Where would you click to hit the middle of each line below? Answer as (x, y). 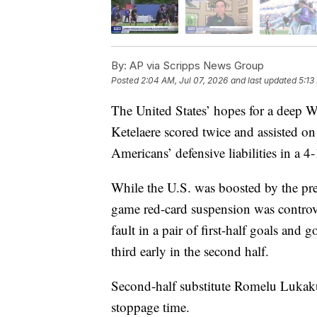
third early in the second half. (190, 250)
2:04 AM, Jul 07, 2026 (184, 80)
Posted (126, 80)
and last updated (264, 80)
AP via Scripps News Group (195, 65)
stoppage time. (150, 306)
